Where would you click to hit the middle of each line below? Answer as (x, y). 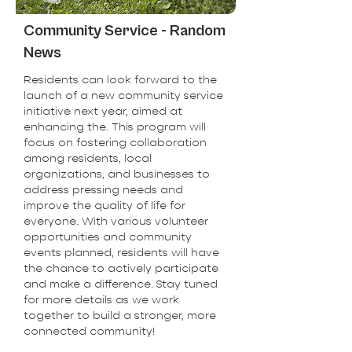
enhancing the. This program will (115, 126)
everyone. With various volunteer (116, 221)
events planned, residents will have (121, 252)
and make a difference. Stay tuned (121, 284)
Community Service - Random (125, 31)
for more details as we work (101, 299)
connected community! (89, 331)
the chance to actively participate (121, 268)
